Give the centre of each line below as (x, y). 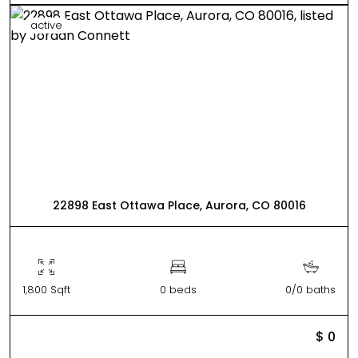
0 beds (178, 290)
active (46, 25)
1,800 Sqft (46, 290)
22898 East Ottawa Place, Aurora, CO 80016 (179, 205)
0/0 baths (310, 290)
